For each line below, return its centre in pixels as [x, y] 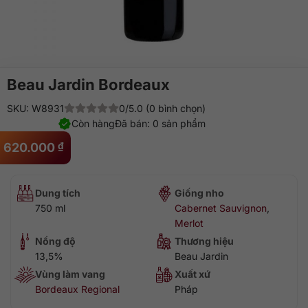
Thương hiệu [204, 241]
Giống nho [199, 193]
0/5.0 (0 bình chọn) [162, 108]
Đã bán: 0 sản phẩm [160, 123]
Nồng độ [55, 241]
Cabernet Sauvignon [221, 208]
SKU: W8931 [35, 108]
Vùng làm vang [70, 274]
